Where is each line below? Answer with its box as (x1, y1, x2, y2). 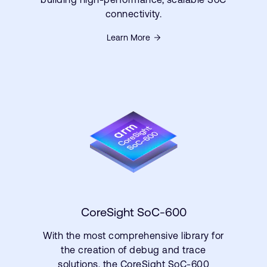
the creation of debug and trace (61, 244, 206, 255)
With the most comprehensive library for (43, 230, 224, 241)
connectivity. (105, 8, 162, 19)
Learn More (107, 33, 150, 42)
